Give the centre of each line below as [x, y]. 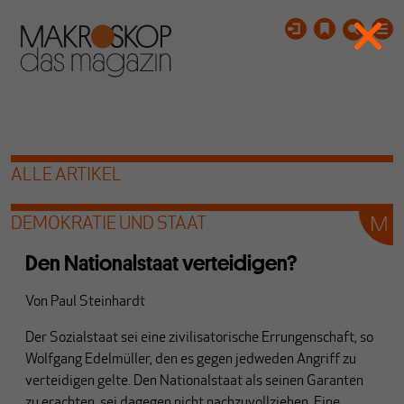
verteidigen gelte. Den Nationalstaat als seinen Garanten [194, 381]
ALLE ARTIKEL [66, 176]
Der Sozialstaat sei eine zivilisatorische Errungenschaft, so [199, 338]
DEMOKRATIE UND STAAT [109, 225]
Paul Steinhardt [98, 302]
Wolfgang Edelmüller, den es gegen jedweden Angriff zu [191, 360]
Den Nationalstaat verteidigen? [161, 263]
